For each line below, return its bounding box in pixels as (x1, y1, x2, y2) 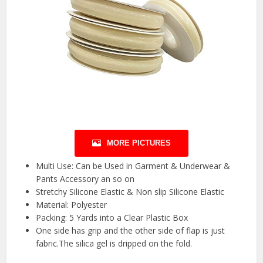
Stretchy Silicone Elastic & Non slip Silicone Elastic (36, 186, 225, 198)
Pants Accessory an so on (36, 173, 135, 185)
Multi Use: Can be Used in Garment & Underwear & (36, 160, 231, 172)
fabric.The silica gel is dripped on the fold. (36, 238, 193, 249)
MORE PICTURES (107, 139, 171, 148)
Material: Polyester (36, 199, 107, 211)
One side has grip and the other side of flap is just (36, 225, 225, 237)
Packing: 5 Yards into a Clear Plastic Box (36, 212, 188, 224)
